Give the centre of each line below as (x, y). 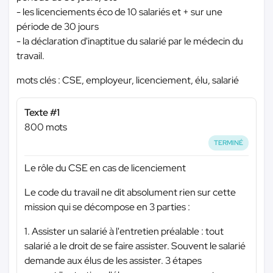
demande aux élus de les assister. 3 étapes (113, 260)
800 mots (46, 127)
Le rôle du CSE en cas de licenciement (105, 168)
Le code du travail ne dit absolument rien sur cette (130, 192)
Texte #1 (42, 112)
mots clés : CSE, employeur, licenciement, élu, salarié (128, 80)
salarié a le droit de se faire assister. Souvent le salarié (135, 246)
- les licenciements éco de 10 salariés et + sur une (119, 12)
